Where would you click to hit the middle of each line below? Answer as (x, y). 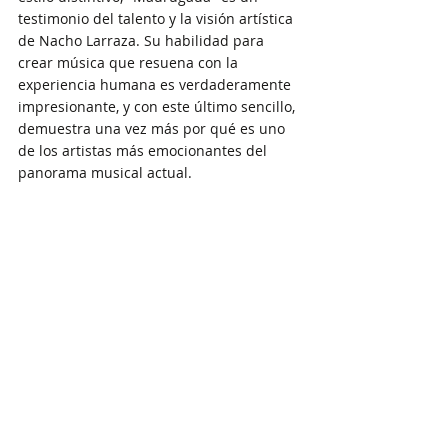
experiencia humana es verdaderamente (156, 84)
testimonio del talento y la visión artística (157, 18)
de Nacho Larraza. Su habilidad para (143, 40)
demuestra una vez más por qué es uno (153, 128)
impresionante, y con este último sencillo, (158, 106)
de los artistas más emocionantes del (144, 150)
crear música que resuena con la (130, 62)
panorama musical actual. (105, 172)
